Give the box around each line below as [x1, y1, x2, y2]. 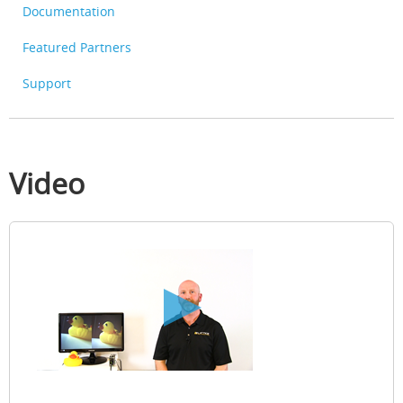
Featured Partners [22, 38, 131, 56]
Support [22, 74, 71, 92]
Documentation [22, 2, 115, 20]
